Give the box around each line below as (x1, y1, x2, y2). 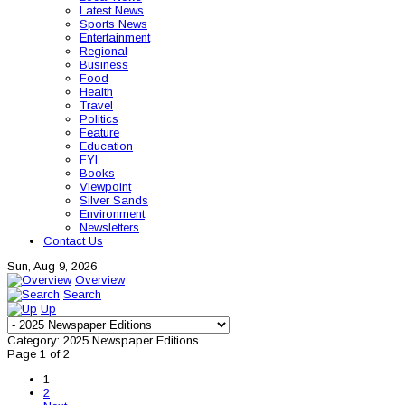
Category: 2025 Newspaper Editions (7, 334, 199, 347)
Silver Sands (80, 193, 148, 207)
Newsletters (80, 221, 139, 234)
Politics (80, 112, 118, 126)
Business (80, 58, 128, 71)
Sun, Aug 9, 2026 (7, 259, 97, 273)
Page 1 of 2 (7, 347, 70, 361)
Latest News (80, 4, 144, 17)
